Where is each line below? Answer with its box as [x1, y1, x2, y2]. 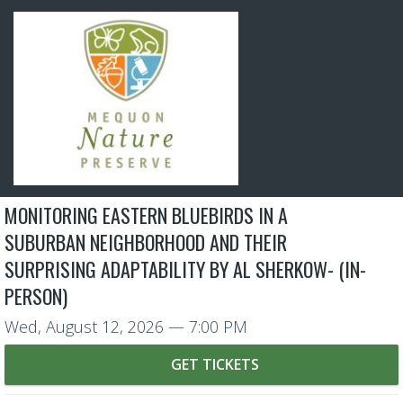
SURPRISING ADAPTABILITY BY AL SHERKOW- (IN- [4, 255, 366, 284]
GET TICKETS [167, 354, 259, 375]
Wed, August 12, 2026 [4, 316, 164, 338]
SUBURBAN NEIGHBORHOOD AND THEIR [4, 228, 287, 257]
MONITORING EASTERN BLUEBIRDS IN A [4, 201, 288, 230]
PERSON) [4, 282, 67, 311]
